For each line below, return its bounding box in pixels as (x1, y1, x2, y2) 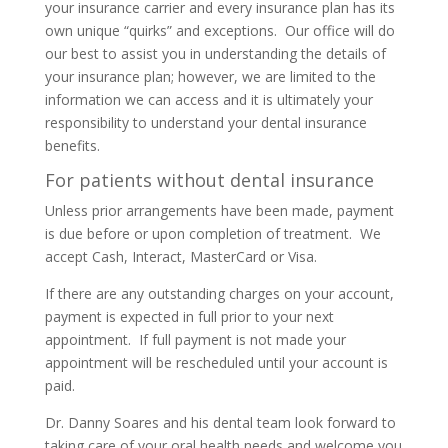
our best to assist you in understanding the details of (44, 44, 386, 63)
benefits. (44, 136, 100, 155)
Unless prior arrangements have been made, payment (44, 201, 394, 220)
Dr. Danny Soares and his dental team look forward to (44, 413, 396, 432)
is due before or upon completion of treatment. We (44, 224, 381, 243)
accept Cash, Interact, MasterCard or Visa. (44, 247, 317, 266)
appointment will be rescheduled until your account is (44, 353, 388, 372)
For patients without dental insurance (44, 168, 374, 192)
